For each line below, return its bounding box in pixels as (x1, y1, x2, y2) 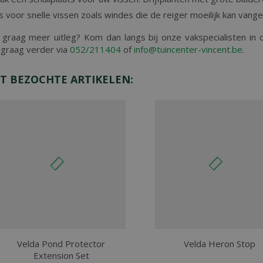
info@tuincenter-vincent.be (134, 43, 242, 55)
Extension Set (33, 249, 89, 261)
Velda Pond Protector (17, 237, 105, 249)
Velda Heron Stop (184, 237, 255, 249)
